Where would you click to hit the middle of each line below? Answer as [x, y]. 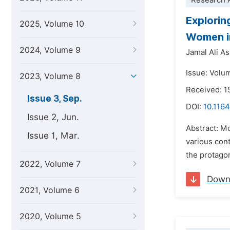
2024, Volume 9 [50, 50]
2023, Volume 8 [50, 76]
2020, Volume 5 [50, 216]
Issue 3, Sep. [55, 99]
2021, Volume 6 [50, 190]
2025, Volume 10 [52, 24]
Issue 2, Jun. [53, 117]
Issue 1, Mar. [53, 136]
